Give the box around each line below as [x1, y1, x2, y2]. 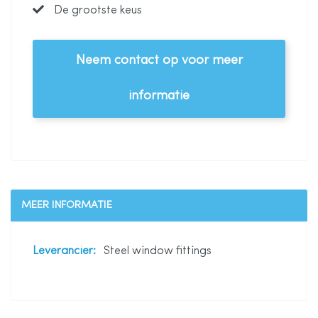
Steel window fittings [104, 246, 212, 257]
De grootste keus [51, 5, 142, 16]
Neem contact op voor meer [75, 54, 243, 67]
